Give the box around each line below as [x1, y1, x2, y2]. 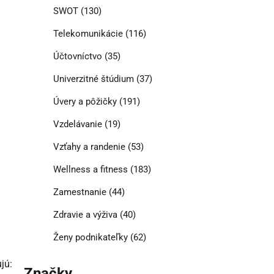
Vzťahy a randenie [53, 141, 125, 153]
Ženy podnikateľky [53, 232, 128, 243]
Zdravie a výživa [53, 209, 117, 221]
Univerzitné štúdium [53, 73, 134, 85]
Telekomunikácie [53, 28, 123, 40]
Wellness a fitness [53, 164, 128, 176]
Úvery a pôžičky [53, 96, 117, 108]
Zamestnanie [53, 187, 106, 198]
